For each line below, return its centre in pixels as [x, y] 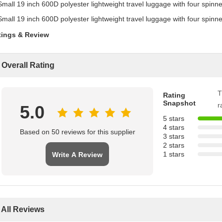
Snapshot [179, 103]
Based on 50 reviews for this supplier [77, 132]
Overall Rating [28, 65]
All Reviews [23, 209]
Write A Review [77, 155]
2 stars [174, 145]
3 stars [174, 136]
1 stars [174, 154]
